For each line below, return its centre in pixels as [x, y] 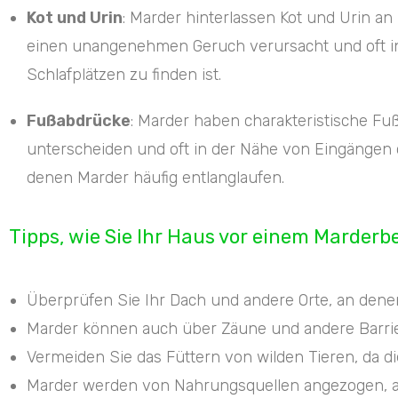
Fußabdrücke [79, 120]
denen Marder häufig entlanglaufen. [155, 177]
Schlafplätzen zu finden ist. [124, 74]
